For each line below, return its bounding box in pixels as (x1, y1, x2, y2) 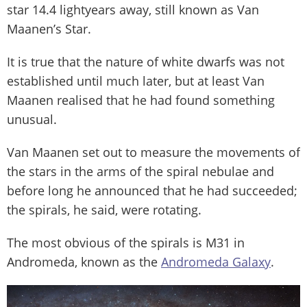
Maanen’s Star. (7, 21, 91, 38)
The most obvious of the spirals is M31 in (7, 234, 245, 251)
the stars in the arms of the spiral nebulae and (7, 163, 274, 180)
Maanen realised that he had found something (7, 92, 275, 109)
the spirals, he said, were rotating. (7, 201, 201, 219)
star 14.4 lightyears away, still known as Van (7, 1, 259, 19)
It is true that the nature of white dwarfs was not (7, 53, 284, 71)
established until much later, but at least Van (7, 73, 265, 90)
